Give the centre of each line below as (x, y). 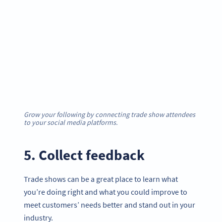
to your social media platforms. (71, 123)
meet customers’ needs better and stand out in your (110, 204)
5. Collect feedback (84, 155)
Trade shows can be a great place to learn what (101, 179)
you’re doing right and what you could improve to (106, 192)
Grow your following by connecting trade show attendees (110, 115)
